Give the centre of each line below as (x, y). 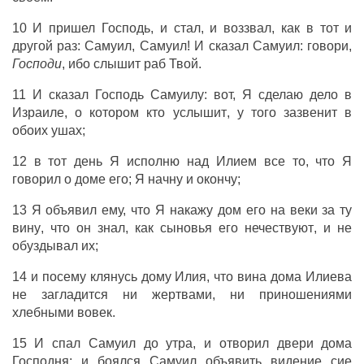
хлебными (43, 312)
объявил (71, 210)
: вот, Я (231, 95)
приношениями (306, 295)
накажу (192, 210)
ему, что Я (134, 210)
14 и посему (51, 277)
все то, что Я (304, 161)
